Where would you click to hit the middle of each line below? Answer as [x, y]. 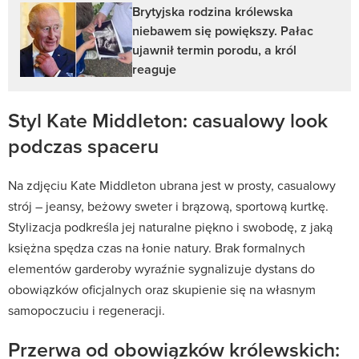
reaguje [154, 70]
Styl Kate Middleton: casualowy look [168, 121]
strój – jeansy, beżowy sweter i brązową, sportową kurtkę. [168, 206]
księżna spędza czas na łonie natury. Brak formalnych [157, 248]
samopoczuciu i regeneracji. [87, 311]
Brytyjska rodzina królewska [213, 12]
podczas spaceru [83, 146]
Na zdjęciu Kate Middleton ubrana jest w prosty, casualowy [172, 186]
